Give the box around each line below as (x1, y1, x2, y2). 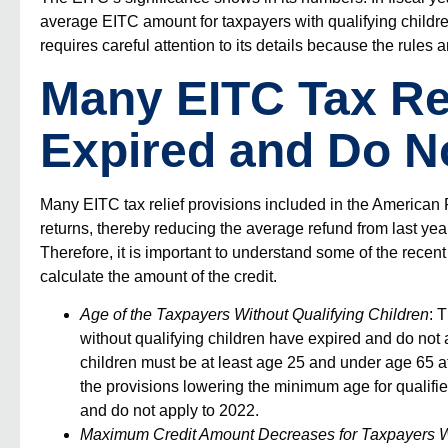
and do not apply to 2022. (80, 402, 259, 420)
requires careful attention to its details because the (40, 37, 398, 55)
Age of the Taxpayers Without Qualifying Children (80, 306, 429, 324)
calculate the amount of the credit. (40, 267, 277, 285)
